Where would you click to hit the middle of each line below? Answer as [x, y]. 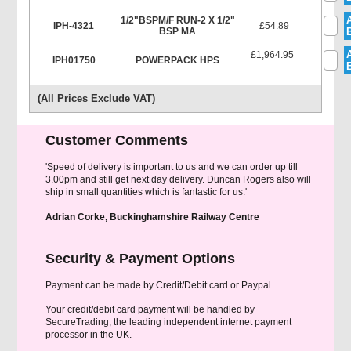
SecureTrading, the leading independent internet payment [168, 322]
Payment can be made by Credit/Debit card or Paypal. [159, 285]
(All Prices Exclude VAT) [97, 98]
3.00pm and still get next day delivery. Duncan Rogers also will [178, 179]
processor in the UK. [88, 335]
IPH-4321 [74, 26]
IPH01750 [74, 60]
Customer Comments [116, 140]
